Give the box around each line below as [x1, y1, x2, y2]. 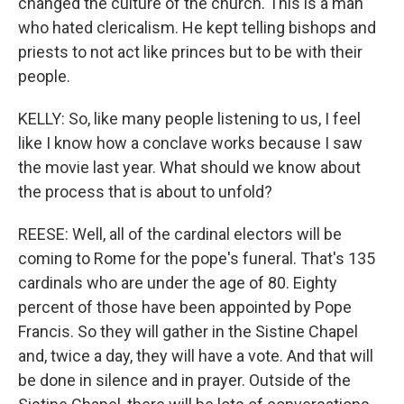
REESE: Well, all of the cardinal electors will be [18, 225, 342, 243]
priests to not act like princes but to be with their [18, 42, 363, 61]
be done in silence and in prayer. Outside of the [18, 371, 351, 390]
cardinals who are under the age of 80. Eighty [18, 273, 337, 292]
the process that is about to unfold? [18, 182, 272, 201]
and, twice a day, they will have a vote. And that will [18, 346, 373, 365]
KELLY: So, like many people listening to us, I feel [18, 109, 361, 128]
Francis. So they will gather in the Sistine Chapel [18, 322, 358, 341]
